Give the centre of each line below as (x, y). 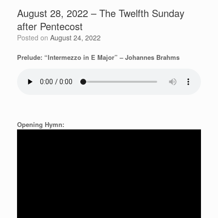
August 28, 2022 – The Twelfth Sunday (101, 13)
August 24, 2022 (75, 37)
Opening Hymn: (41, 124)
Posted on (36, 37)
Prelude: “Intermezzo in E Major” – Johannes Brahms (98, 57)
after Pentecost (50, 26)
